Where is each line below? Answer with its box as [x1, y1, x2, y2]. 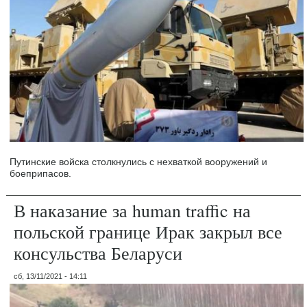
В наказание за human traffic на [14, 199, 251, 223]
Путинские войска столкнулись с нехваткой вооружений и [10, 156, 268, 168]
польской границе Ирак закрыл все [14, 220, 283, 244]
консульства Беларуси [14, 241, 183, 265]
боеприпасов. [10, 168, 72, 180]
